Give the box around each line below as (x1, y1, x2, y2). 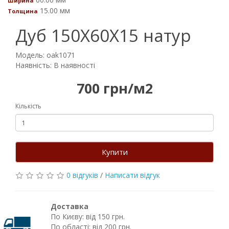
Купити (101, 147, 128, 157)
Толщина (8, 7, 38, 15)
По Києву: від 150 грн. (50, 212, 125, 221)
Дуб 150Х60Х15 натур (15, 24, 191, 47)
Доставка (50, 201, 88, 211)
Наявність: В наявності (15, 60, 95, 70)
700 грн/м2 (76, 79, 153, 98)
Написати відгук (105, 170, 160, 180)
